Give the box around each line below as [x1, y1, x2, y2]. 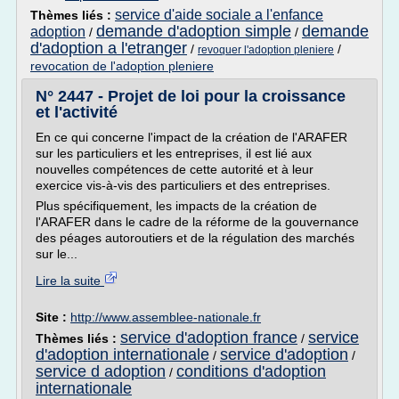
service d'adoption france [120, 329, 297, 346]
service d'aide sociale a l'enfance [115, 7, 323, 22]
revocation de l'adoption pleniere [30, 59, 214, 73]
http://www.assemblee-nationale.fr [70, 310, 261, 324]
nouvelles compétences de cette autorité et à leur [36, 162, 313, 176]
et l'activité [36, 103, 118, 121]
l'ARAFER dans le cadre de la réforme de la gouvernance [36, 215, 359, 229]
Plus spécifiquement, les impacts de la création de [36, 199, 317, 213]
